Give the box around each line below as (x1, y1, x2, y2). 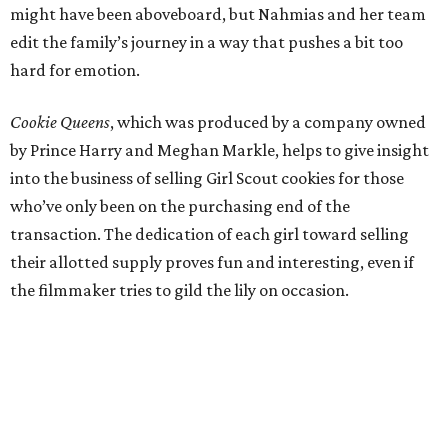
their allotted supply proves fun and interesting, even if (10, 252, 414, 273)
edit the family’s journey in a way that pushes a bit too (10, 32, 403, 53)
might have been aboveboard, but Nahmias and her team (10, 4, 426, 25)
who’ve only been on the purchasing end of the (10, 196, 350, 217)
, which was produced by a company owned (110, 112, 426, 133)
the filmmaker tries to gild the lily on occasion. (10, 280, 349, 301)
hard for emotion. (10, 60, 140, 81)
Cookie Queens (10, 112, 110, 133)
